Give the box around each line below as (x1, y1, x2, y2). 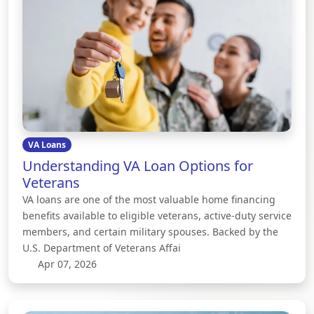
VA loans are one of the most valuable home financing (22, 192, 275, 206)
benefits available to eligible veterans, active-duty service (22, 208, 292, 222)
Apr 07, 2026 (34, 257, 97, 271)
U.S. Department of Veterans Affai (22, 240, 181, 254)
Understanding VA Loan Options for (22, 156, 253, 175)
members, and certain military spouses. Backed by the (22, 224, 278, 238)
